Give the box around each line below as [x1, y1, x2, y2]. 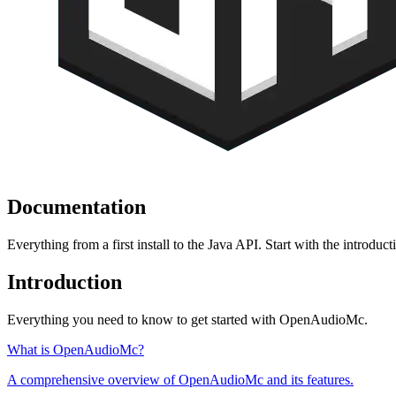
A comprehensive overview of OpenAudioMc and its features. [7, 371, 354, 387]
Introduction [7, 270, 122, 293]
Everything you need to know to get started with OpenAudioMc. [7, 311, 368, 327]
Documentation [7, 194, 146, 218]
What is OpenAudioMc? [7, 341, 144, 357]
